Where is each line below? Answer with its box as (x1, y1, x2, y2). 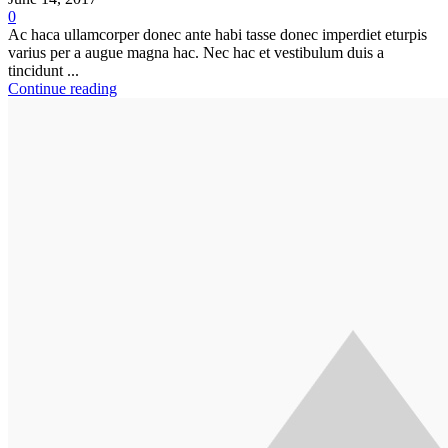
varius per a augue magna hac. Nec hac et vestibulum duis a (8, 43, 384, 61)
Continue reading (8, 79, 117, 97)
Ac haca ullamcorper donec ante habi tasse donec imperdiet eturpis (8, 25, 427, 43)
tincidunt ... (8, 61, 79, 79)
